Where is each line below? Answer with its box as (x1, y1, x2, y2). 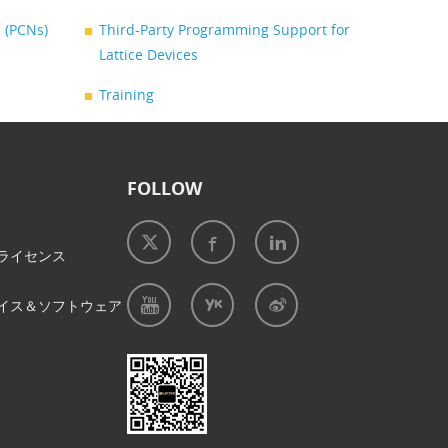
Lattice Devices (98, 45, 198, 64)
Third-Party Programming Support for (98, 20, 350, 39)
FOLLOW (127, 176, 202, 201)
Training (98, 85, 154, 104)
